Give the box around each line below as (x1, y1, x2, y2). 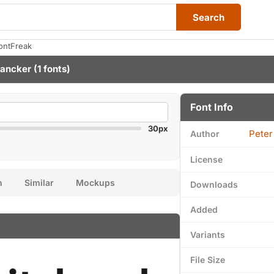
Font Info (190, 101, 233, 113)
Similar (24, 177, 54, 188)
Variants (190, 229, 225, 240)
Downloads (190, 179, 238, 190)
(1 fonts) (31, 63, 70, 75)
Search (193, 11, 224, 23)
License (190, 154, 223, 165)
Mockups (76, 177, 115, 188)
